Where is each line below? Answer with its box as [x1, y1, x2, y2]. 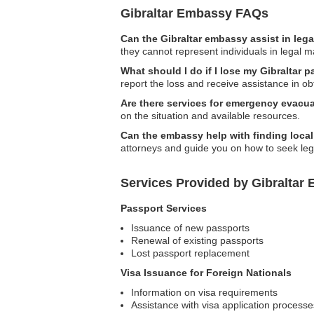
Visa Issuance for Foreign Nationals [121, 267, 292, 278]
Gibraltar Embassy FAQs [121, 6, 268, 20]
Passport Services [121, 203, 207, 214]
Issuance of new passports [131, 222, 250, 233]
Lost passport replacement [131, 247, 250, 259]
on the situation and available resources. [121, 110, 300, 121]
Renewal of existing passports [131, 235, 264, 246]
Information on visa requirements [131, 287, 278, 298]
